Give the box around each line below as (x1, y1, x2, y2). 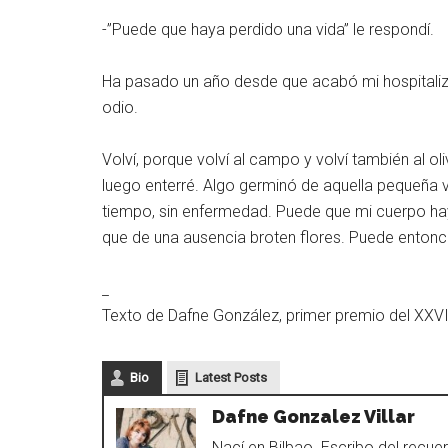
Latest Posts (195, 370, 267, 385)
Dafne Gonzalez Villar (212, 406, 415, 427)
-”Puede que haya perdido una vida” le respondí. (102, 20, 434, 39)
